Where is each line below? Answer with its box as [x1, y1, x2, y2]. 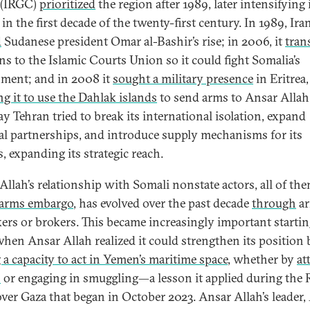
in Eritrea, [253, 71, 309, 86]
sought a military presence [113, 71, 253, 86]
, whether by [228, 251, 297, 267]
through [252, 195, 296, 211]
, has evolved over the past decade [73, 195, 252, 211]
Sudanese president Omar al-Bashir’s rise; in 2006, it [1, 33, 285, 49]
